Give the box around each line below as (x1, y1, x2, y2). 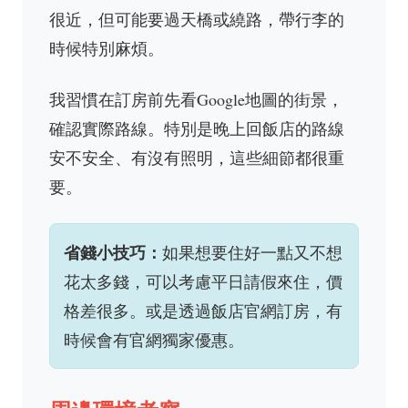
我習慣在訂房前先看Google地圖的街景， (49, 88, 343, 110)
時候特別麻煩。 (49, 37, 164, 59)
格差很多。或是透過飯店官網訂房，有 (64, 300, 342, 321)
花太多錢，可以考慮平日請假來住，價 (64, 270, 342, 292)
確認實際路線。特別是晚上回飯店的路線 (49, 117, 344, 139)
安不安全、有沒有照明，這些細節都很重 (49, 147, 344, 168)
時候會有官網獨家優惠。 (64, 329, 244, 351)
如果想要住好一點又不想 (162, 241, 342, 263)
